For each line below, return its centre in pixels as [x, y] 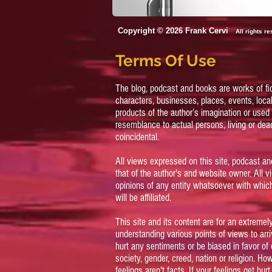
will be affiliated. [143, 198]
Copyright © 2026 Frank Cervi [175, 31]
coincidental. [137, 137]
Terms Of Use [168, 61]
